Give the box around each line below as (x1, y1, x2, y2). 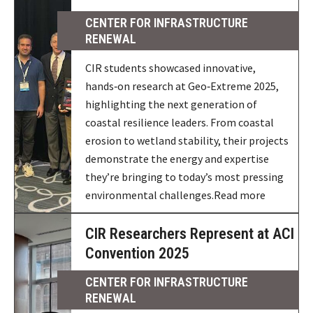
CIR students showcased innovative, (85, 61, 256, 75)
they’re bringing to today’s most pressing (85, 170, 284, 184)
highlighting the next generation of (85, 97, 258, 111)
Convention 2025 (85, 245, 190, 262)
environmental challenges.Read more (85, 188, 266, 202)
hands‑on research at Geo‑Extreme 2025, (85, 79, 279, 93)
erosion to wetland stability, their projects (85, 133, 289, 147)
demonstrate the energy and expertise (85, 152, 270, 166)
